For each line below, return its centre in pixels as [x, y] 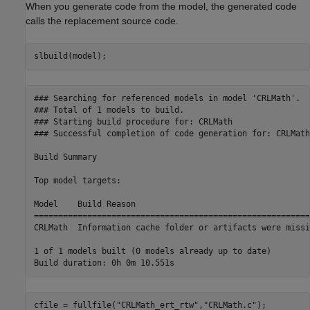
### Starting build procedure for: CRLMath [133, 122]
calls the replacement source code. [102, 20]
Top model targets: [77, 181]
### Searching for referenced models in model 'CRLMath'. [167, 99]
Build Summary [65, 157]
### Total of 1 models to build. [109, 110]
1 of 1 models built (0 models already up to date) [152, 252]
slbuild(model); [70, 56]
